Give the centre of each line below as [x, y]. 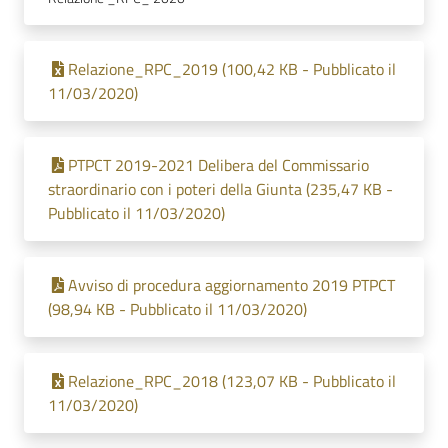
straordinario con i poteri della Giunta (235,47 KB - [220, 189]
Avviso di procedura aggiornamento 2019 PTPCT [231, 285]
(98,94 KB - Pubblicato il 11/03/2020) [177, 309]
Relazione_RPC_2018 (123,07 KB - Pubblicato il [232, 381]
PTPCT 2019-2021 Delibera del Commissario [218, 165]
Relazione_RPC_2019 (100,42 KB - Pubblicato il [232, 69]
